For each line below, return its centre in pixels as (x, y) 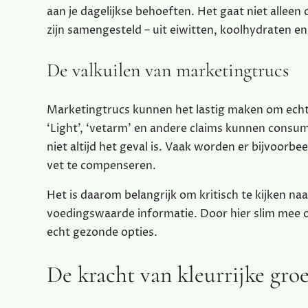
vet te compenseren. (101, 166)
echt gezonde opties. (102, 233)
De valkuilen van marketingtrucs (168, 70)
